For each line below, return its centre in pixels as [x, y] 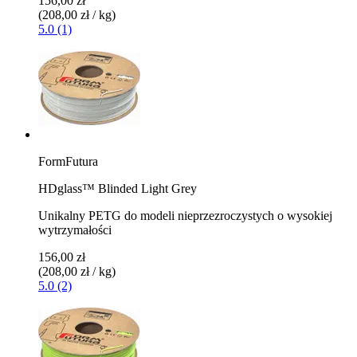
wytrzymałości [75, 229]
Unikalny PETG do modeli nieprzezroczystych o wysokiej [185, 215]
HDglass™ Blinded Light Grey [118, 188]
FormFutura [68, 161]
